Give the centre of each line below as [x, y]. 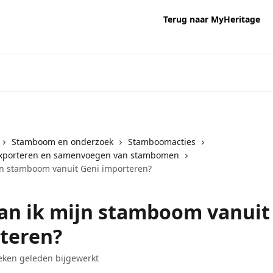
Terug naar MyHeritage [212, 19]
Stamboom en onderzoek [62, 142]
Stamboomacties [162, 142]
